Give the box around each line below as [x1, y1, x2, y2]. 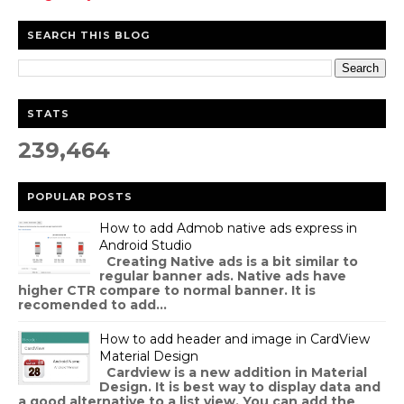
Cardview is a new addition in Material [99, 363, 367, 381]
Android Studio [99, 236, 192, 253]
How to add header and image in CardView [99, 330, 370, 347]
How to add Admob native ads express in [99, 219, 357, 236]
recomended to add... [18, 296, 167, 313]
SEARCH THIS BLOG [27, 28, 150, 41]
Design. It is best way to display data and [99, 378, 381, 395]
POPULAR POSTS [27, 189, 133, 203]
